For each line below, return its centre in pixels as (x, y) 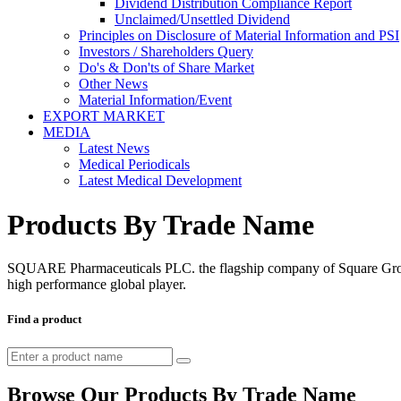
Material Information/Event (155, 100)
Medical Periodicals (134, 165)
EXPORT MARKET (104, 116)
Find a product (44, 320)
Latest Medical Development (160, 181)
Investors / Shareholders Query (166, 52)
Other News (113, 84)
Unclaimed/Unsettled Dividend (202, 20)
